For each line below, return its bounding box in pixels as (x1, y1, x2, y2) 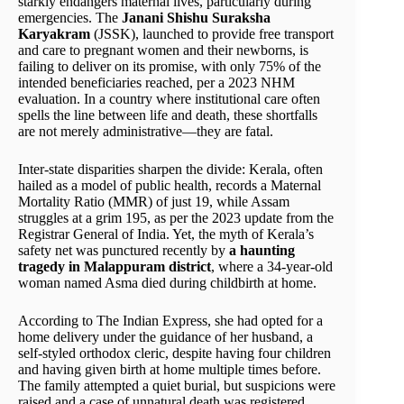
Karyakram (18, 26, 90, 42)
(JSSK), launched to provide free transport (90, 26, 334, 42)
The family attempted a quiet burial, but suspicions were (18, 378, 335, 394)
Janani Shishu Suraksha (122, 10, 271, 26)
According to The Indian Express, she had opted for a (18, 313, 323, 329)
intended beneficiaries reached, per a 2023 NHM (18, 75, 295, 91)
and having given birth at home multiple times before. (18, 362, 321, 378)
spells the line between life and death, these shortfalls (18, 107, 317, 124)
